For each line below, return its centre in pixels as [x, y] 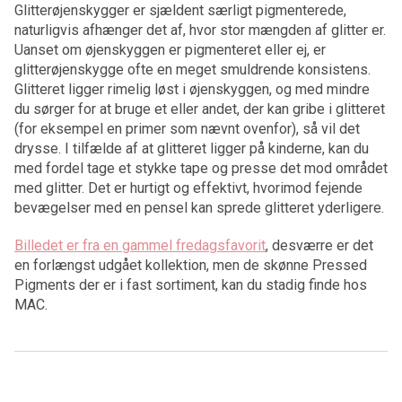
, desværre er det [319, 246]
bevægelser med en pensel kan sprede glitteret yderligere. [199, 208]
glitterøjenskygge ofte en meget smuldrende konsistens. [192, 70]
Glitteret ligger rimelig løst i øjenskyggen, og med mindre [192, 90]
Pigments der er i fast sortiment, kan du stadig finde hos [191, 285]
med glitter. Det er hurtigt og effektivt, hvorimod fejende [188, 188]
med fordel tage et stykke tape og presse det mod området [201, 169]
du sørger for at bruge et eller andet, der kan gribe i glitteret [200, 109]
